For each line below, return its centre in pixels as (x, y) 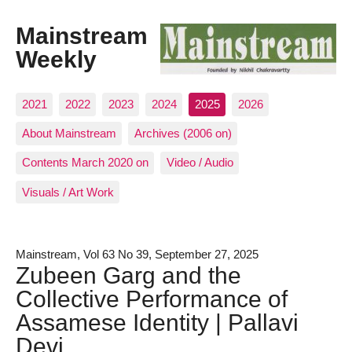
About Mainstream (69, 134)
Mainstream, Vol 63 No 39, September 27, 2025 (137, 254)
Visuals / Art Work (68, 192)
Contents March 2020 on (85, 163)
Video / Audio (200, 163)
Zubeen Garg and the (128, 275)
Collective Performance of (152, 298)
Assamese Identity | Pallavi (157, 322)
